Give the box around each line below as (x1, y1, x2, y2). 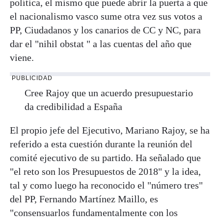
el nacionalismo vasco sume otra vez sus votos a (10, 10, 202, 22)
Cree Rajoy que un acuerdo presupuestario (25, 87, 193, 98)
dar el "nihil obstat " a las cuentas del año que (10, 38, 192, 49)
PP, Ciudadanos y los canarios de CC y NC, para (10, 24, 201, 35)
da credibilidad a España (25, 101, 122, 112)
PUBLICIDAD (12, 74, 53, 82)
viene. (10, 52, 34, 63)
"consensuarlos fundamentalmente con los (10, 207, 178, 218)
